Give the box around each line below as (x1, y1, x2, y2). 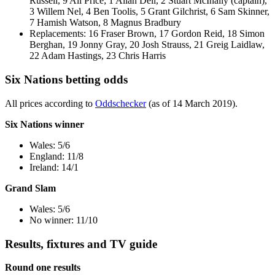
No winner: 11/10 (29, 214, 98, 225)
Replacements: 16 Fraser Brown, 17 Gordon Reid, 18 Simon (29, 28, 265, 39)
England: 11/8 (29, 150, 83, 161)
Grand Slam (5, 182, 56, 193)
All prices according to (5, 98, 95, 109)
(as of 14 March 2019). (146, 98, 238, 109)
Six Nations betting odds (5, 73, 128, 87)
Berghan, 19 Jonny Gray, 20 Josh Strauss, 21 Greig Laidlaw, (29, 39, 265, 50)
